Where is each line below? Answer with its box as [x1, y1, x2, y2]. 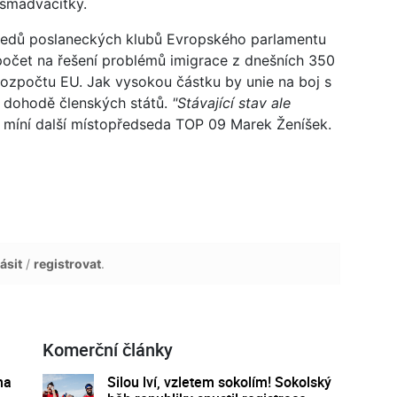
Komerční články [42, 337, 173, 362]
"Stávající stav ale [172, 93, 291, 112]
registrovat [34, 255, 101, 271]
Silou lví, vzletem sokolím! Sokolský [106, 371, 331, 392]
